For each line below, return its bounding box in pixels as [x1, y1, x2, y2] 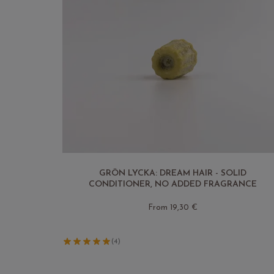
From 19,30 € [148, 203, 198, 212]
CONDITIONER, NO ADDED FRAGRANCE [89, 179, 257, 189]
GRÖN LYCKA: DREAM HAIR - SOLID [99, 168, 246, 178]
